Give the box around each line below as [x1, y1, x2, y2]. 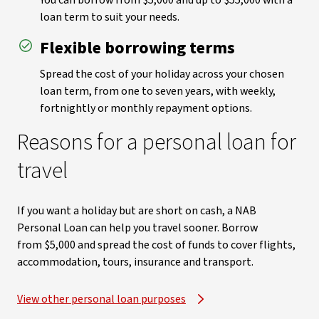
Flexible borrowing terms [40, 36, 235, 61]
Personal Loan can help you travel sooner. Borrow [17, 220, 258, 236]
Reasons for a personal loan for [17, 126, 296, 159]
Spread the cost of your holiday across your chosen [40, 66, 284, 82]
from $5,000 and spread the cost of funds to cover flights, [17, 237, 296, 253]
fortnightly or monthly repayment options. [40, 100, 252, 116]
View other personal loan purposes [17, 291, 186, 307]
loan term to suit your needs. [40, 9, 179, 25]
